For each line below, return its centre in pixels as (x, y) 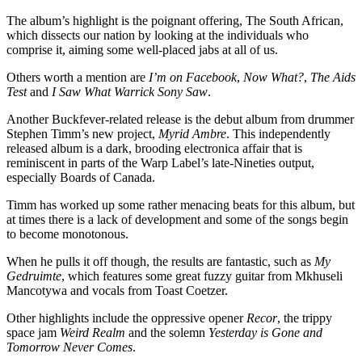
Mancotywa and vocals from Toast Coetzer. (117, 291)
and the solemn (167, 333)
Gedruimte (34, 276)
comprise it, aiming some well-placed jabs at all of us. (142, 50)
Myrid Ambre (192, 134)
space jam (33, 333)
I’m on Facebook (191, 78)
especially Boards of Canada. (81, 178)
